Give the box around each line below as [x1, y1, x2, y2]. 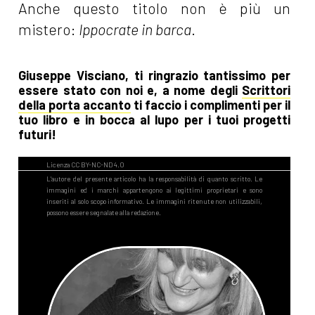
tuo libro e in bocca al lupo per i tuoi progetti [18, 111, 291, 127]
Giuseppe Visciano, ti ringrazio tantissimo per [18, 67, 291, 83]
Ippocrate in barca [79, 20, 192, 38]
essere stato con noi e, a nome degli [18, 82, 243, 98]
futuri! [18, 126, 57, 142]
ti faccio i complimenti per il [131, 96, 291, 112]
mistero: [18, 20, 79, 38]
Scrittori [242, 82, 291, 98]
